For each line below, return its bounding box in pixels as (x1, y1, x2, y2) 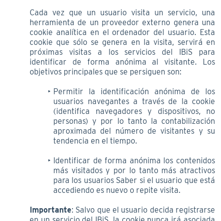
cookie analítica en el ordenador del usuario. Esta (30, 27, 215, 37)
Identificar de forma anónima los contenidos (53, 155, 215, 165)
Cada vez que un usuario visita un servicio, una (30, 7, 215, 17)
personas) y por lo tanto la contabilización (53, 116, 215, 126)
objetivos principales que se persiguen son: (30, 67, 182, 76)
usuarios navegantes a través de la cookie (53, 96, 215, 106)
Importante (30, 205, 72, 215)
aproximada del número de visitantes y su (53, 126, 215, 136)
